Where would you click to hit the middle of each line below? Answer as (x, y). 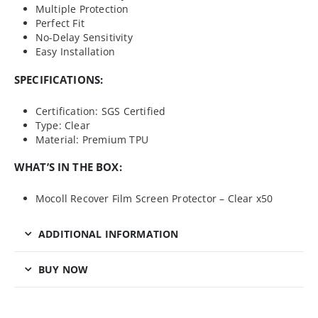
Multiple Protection (82, 9)
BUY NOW (64, 270)
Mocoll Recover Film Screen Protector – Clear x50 (154, 199)
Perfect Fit (60, 23)
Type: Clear (63, 125)
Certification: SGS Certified (100, 111)
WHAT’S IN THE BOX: (68, 167)
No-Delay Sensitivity (84, 37)
